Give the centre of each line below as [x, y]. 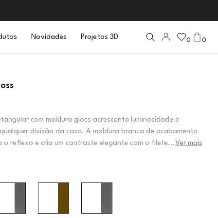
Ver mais [189, 143]
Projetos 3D [100, 37]
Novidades [49, 37]
